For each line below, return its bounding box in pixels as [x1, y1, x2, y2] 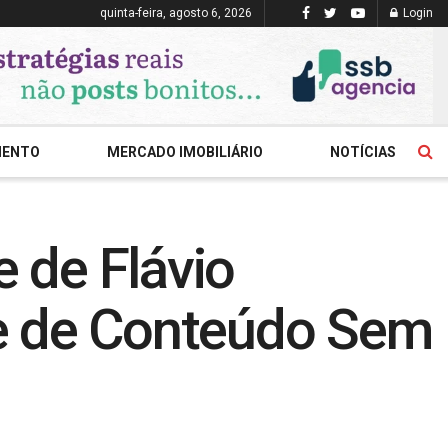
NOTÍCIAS [329, 144, 396, 160]
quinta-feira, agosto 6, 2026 [100, 6, 252, 20]
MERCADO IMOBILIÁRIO [106, 144, 263, 160]
